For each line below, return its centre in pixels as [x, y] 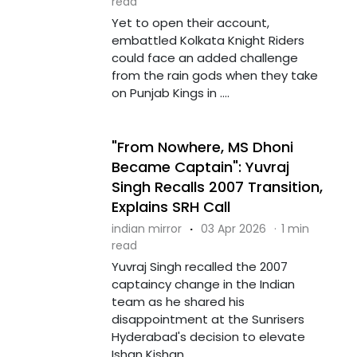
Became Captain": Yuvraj [200, 167]
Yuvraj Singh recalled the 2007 [199, 266]
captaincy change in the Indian [203, 284]
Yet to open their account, [190, 22]
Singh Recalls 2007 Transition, [217, 186]
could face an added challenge [204, 57]
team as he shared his [178, 301]
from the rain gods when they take [214, 75]
